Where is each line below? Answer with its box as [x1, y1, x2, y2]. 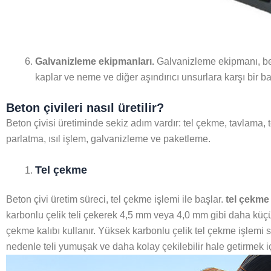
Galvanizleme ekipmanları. [35, 56, 154, 67]
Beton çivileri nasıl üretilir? [6, 100, 164, 114]
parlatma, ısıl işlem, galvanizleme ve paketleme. [6, 133, 211, 144]
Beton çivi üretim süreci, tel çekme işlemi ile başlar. [6, 194, 226, 204]
